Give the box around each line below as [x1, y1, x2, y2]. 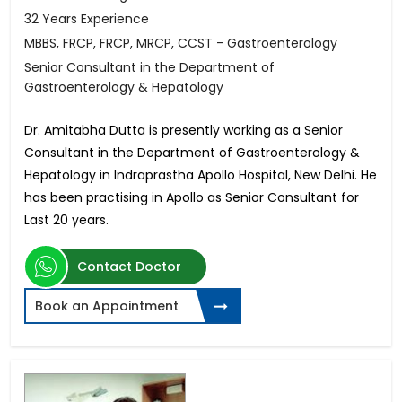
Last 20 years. [24, 211, 109, 230]
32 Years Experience [24, 10, 149, 29]
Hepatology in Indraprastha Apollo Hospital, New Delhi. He [24, 166, 377, 185]
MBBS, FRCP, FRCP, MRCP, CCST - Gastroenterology [24, 34, 337, 53]
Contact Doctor [77, 258, 181, 276]
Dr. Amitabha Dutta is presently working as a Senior [24, 121, 343, 140]
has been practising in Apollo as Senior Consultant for [24, 188, 359, 207]
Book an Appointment [35, 297, 179, 316]
